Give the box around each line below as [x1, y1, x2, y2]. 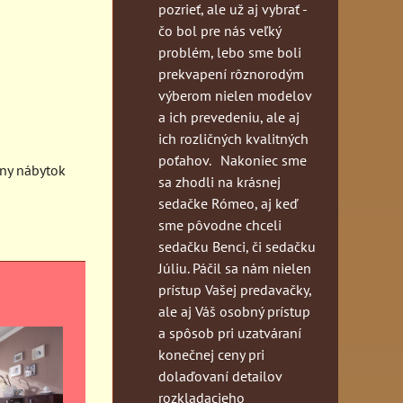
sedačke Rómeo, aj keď [158, 193, 298, 212]
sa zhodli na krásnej [158, 172, 281, 191]
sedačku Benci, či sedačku [158, 237, 316, 255]
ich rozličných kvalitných [158, 129, 309, 148]
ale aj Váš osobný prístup [158, 301, 310, 320]
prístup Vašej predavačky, [158, 280, 311, 299]
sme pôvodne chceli [158, 215, 282, 234]
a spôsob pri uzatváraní [158, 323, 301, 342]
